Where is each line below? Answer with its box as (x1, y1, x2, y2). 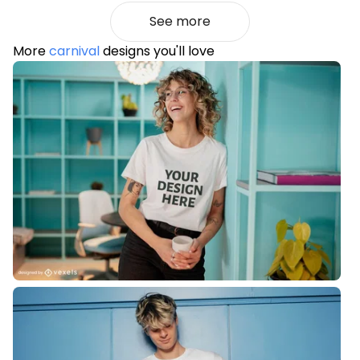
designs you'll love (100, 42, 215, 61)
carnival (49, 42, 100, 61)
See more (149, 12, 211, 31)
